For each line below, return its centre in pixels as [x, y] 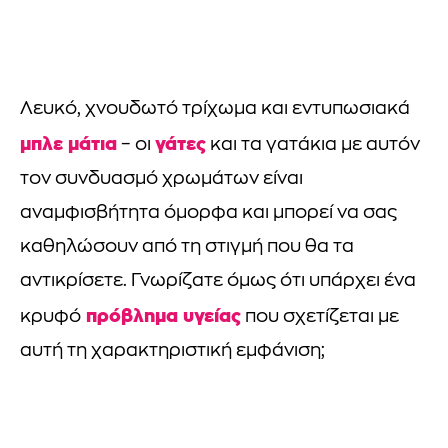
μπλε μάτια [68, 144]
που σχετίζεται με [320, 318]
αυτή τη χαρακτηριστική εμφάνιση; [172, 352]
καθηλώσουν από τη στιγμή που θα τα [187, 248]
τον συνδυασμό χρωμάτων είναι [161, 180]
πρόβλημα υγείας [161, 316]
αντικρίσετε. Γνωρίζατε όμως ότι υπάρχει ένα [218, 282]
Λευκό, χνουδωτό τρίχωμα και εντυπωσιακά [215, 110]
